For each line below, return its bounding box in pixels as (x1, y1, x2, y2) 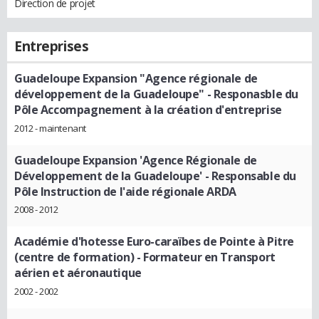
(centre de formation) (14, 249, 135, 266)
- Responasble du (204, 86, 298, 102)
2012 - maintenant (14, 121, 86, 135)
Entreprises (14, 37, 89, 56)
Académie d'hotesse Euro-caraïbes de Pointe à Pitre (14, 234, 294, 250)
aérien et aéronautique (14, 265, 142, 281)
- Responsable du (202, 167, 296, 184)
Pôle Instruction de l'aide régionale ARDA (14, 183, 236, 199)
